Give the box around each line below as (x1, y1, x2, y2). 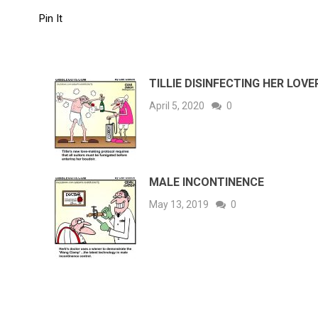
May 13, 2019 (149, 199, 209, 210)
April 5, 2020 (149, 100, 205, 111)
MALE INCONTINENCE (149, 175, 265, 189)
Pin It (39, 12, 62, 25)
